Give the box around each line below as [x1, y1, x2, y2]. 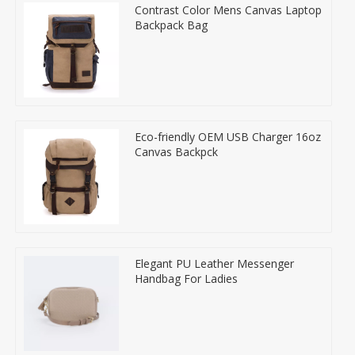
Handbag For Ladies [135, 270, 238, 286]
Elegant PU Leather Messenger [135, 255, 294, 271]
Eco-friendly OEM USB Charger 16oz [135, 128, 321, 144]
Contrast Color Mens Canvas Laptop [135, 2, 322, 17]
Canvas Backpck [135, 143, 218, 159]
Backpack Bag [135, 17, 208, 32]
